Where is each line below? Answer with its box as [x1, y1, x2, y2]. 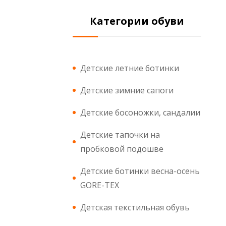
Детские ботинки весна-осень [80, 165, 200, 177]
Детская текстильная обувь [80, 201, 190, 213]
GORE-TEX [80, 179, 119, 191]
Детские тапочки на [80, 129, 160, 140]
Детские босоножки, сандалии [80, 106, 200, 118]
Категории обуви [90, 14, 184, 28]
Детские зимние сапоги [80, 84, 174, 96]
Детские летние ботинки [80, 62, 179, 74]
